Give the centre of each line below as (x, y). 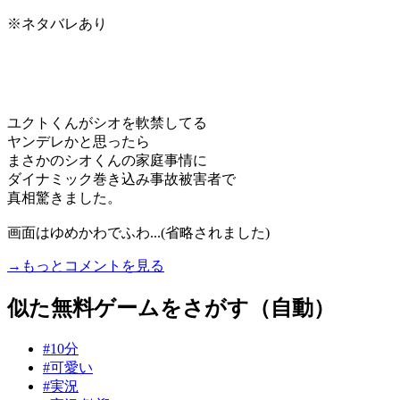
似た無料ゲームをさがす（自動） (171, 308)
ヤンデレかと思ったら (79, 141)
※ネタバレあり (57, 23)
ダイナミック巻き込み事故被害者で (121, 179)
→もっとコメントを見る (86, 265)
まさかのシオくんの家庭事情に (107, 160)
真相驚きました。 (64, 197)
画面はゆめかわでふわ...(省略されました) (138, 232)
